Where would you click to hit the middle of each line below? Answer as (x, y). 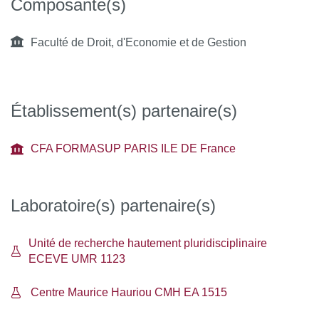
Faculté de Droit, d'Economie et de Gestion (138, 42)
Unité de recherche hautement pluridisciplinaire (147, 243)
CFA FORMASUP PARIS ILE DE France (133, 148)
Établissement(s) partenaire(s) (124, 111)
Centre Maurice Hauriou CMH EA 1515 (129, 292)
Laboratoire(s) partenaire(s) (113, 205)
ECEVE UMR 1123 (77, 259)
